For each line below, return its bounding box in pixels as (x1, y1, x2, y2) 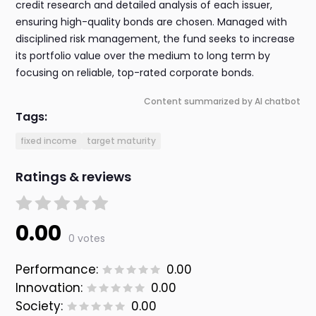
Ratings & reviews (16, 168, 132, 186)
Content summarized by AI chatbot (143, 95, 300, 108)
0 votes (68, 231, 106, 246)
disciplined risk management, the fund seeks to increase (16, 32, 296, 47)
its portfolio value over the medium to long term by (16, 49, 271, 63)
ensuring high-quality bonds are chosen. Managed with (16, 15, 288, 30)
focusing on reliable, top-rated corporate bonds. (16, 66, 255, 80)
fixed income (20, 135, 78, 147)
